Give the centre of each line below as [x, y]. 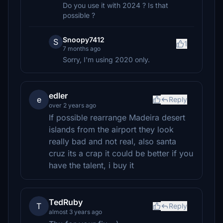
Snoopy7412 [84, 40]
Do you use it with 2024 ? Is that [115, 5]
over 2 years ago [72, 105]
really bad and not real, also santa [112, 141]
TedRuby [66, 202]
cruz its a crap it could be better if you [121, 153]
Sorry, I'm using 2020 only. [106, 59]
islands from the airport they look [111, 129]
